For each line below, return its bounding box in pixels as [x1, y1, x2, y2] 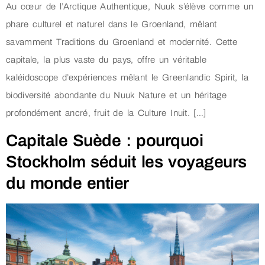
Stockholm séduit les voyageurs [6, 153, 247, 172]
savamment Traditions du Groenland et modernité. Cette [6, 37, 238, 47]
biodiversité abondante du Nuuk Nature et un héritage [6, 90, 227, 100]
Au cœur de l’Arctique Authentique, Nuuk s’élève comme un [6, 1, 254, 11]
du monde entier [6, 174, 129, 193]
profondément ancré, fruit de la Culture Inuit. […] [6, 108, 206, 118]
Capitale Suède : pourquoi [6, 131, 203, 150]
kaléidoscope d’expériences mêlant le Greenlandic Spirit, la [6, 72, 248, 82]
